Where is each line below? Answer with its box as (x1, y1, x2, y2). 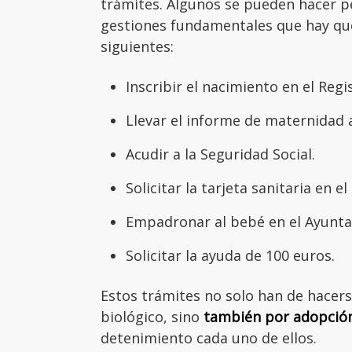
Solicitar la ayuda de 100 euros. (126, 245, 335, 265)
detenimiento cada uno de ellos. (101, 328, 317, 347)
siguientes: (101, 36, 174, 56)
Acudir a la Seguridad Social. (126, 144, 315, 163)
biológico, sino (101, 306, 203, 326)
